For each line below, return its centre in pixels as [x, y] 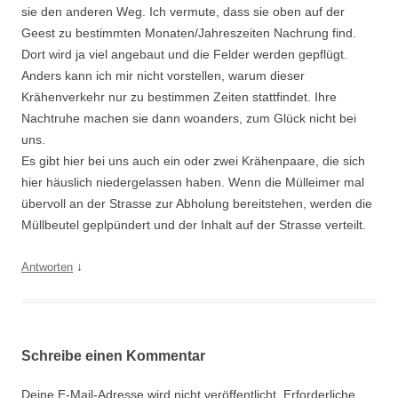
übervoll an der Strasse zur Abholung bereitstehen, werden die [197, 203]
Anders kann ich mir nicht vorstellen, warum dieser [163, 76]
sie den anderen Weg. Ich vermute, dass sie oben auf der [183, 12]
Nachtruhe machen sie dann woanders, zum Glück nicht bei [189, 118]
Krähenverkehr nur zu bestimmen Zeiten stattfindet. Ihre [179, 97]
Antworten [47, 267]
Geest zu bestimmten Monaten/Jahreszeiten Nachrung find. [189, 33]
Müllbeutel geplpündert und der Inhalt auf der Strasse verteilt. [194, 225]
